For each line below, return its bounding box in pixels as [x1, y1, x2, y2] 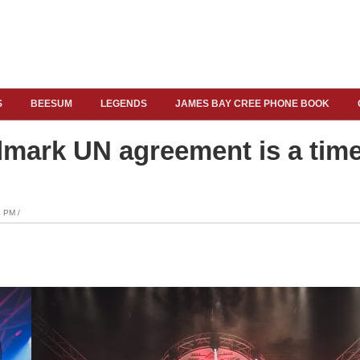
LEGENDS [100, 98, 147, 109]
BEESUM [31, 98, 72, 109]
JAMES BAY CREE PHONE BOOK [175, 98, 329, 109]
